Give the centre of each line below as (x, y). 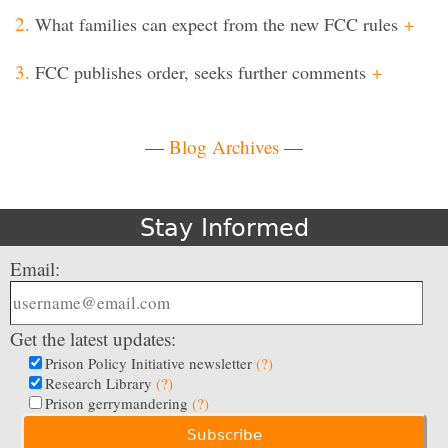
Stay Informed (224, 227)
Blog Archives (224, 146)
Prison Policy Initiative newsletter (150, 362)
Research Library (100, 382)
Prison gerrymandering (118, 402)
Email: (35, 268)
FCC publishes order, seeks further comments (200, 71)
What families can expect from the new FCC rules (216, 23)
